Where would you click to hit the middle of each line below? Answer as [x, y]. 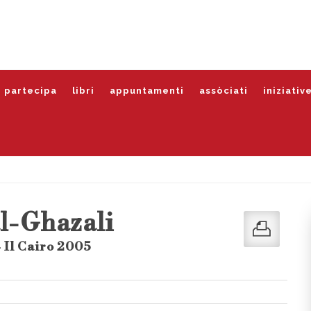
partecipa [31, 91]
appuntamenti [147, 91]
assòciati [224, 91]
